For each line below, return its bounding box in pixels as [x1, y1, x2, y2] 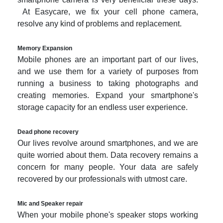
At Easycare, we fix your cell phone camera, [17, 7, 199, 16]
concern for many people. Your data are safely [17, 162, 199, 171]
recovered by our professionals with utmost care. [17, 174, 189, 183]
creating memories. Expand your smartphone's [17, 91, 199, 100]
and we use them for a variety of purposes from [17, 67, 199, 76]
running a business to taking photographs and [17, 79, 199, 88]
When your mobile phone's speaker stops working [17, 210, 199, 219]
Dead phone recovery [17, 128, 79, 135]
